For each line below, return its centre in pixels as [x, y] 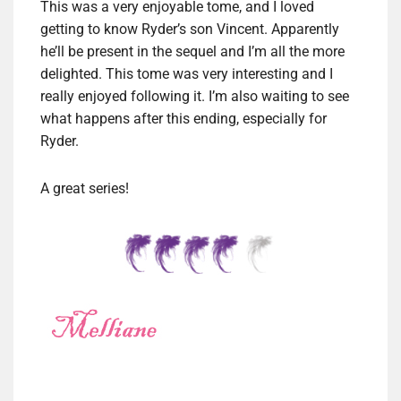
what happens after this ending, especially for [183, 119]
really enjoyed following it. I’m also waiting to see [195, 97]
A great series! [85, 189]
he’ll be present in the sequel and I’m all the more [192, 52]
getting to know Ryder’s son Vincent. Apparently [190, 30]
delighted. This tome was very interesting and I [187, 74]
